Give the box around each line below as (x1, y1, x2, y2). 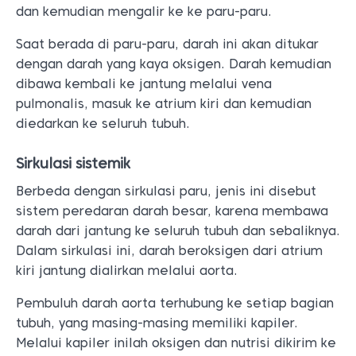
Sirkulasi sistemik (16, 155, 130, 172)
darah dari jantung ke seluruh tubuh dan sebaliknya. (16, 223, 340, 238)
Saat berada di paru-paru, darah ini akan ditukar (16, 37, 319, 52)
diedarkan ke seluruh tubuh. (16, 116, 190, 131)
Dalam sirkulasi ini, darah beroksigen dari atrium (16, 243, 323, 258)
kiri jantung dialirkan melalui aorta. (16, 263, 238, 278)
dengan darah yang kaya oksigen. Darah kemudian (16, 56, 331, 72)
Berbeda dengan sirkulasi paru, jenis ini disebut (16, 184, 316, 199)
